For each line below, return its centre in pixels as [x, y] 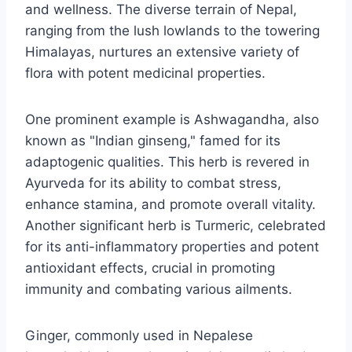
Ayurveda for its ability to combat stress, [153, 183]
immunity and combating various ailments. [159, 289]
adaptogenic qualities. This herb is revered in [167, 161]
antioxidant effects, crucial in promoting [150, 268]
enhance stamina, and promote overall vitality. [170, 204]
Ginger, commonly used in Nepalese [139, 335]
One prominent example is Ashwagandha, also [172, 119]
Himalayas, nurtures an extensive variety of [162, 51]
